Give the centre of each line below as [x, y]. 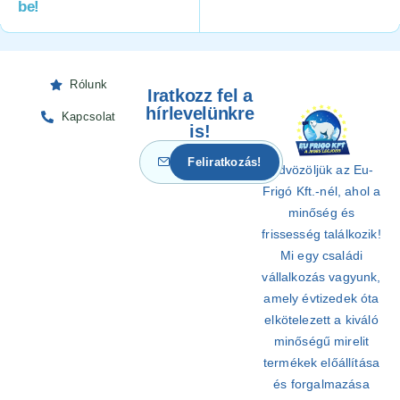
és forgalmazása [321, 384]
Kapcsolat [88, 116]
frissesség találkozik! [321, 234]
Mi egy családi [321, 255]
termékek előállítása [321, 362]
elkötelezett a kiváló [321, 320]
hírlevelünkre [200, 113]
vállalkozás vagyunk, [321, 277]
